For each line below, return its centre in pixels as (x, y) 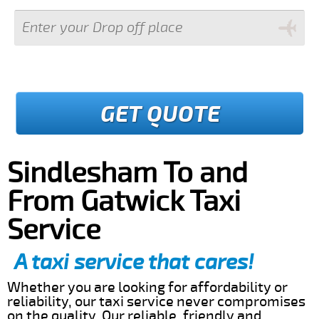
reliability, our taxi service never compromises (156, 301)
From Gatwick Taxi (124, 202)
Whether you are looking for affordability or (147, 287)
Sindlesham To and (127, 173)
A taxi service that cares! (134, 262)
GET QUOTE (160, 114)
